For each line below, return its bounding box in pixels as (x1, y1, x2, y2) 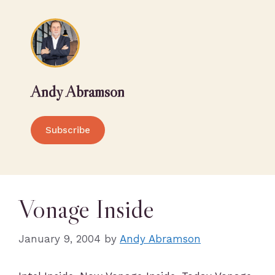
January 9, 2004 (18, 232, 101, 245)
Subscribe (45, 125, 90, 136)
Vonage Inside (18, 193, 154, 225)
